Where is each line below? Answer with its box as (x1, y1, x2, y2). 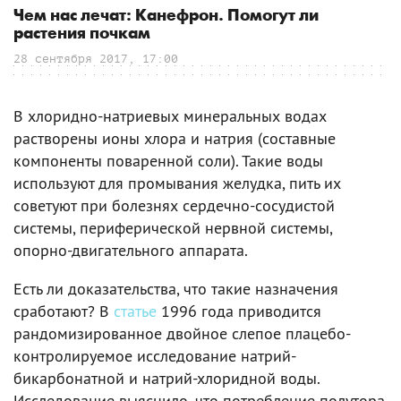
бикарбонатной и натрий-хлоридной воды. (13, 368, 320, 389)
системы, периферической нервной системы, (13, 218, 332, 239)
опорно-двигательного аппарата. (13, 240, 248, 261)
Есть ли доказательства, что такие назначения (13, 278, 338, 300)
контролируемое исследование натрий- (13, 346, 296, 367)
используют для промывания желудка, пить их (13, 173, 341, 194)
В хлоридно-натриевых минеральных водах (13, 106, 327, 127)
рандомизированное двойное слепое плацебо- (13, 323, 351, 345)
